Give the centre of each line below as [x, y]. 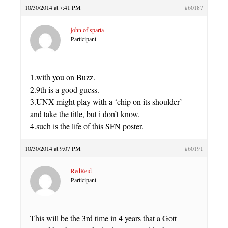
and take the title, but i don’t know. [85, 113]
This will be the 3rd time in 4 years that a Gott [103, 218]
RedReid [81, 170]
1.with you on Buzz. [63, 77]
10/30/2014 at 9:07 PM [53, 148]
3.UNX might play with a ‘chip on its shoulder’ [106, 101]
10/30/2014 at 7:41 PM [53, 7]
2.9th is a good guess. [65, 89]
